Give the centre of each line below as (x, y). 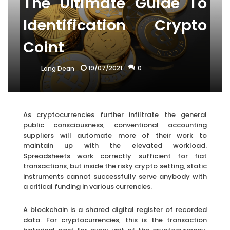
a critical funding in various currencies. (88, 186)
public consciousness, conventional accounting (115, 125)
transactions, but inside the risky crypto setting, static (115, 166)
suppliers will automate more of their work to (115, 135)
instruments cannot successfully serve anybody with (115, 176)
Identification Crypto (115, 25)
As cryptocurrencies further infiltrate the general (115, 114)
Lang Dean (58, 69)
